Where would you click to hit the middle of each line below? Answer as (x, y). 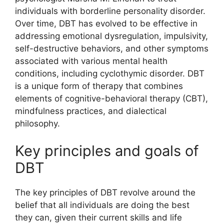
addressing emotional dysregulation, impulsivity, (111, 36)
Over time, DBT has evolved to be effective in (106, 23)
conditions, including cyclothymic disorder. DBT (110, 73)
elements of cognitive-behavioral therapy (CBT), (111, 98)
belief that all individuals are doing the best (102, 205)
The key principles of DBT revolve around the (105, 192)
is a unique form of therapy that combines (99, 86)
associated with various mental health (91, 61)
